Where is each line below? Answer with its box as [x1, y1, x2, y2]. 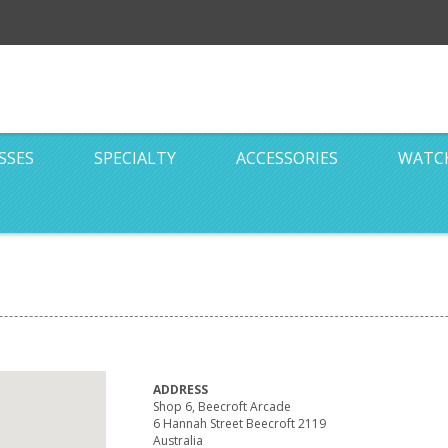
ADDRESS [153, 380, 209, 398]
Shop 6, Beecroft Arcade [153, 397, 292, 415]
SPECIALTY [94, 146, 176, 169]
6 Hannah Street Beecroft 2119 [153, 414, 327, 432]
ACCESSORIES [236, 146, 338, 169]
